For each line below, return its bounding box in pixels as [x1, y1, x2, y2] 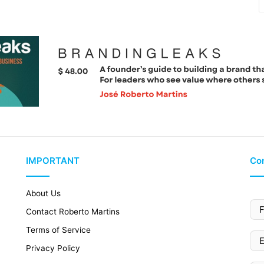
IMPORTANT [26, 154, 80, 166]
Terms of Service [26, 225, 91, 235]
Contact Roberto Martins [26, 206, 120, 216]
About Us [26, 188, 61, 198]
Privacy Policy [26, 243, 81, 253]
